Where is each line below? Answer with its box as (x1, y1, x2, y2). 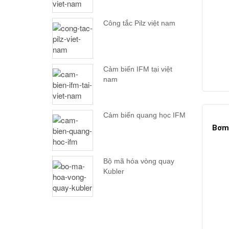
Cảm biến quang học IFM (103, 111, 186, 120)
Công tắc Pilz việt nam (103, 19, 175, 28)
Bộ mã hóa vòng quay (103, 157, 174, 166)
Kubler (103, 167, 124, 176)
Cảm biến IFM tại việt (103, 65, 172, 74)
